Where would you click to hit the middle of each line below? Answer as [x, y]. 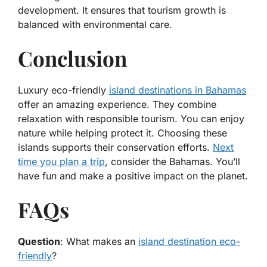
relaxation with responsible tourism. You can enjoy [131, 119]
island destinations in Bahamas [178, 90]
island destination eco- [189, 242]
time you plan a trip [61, 162]
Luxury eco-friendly [63, 90]
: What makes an [99, 242]
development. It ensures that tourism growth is [122, 10]
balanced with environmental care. [95, 25]
